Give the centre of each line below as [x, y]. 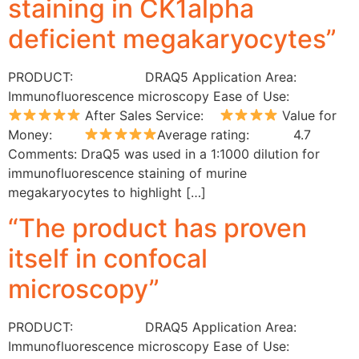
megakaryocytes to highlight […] [107, 192]
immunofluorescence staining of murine [127, 173]
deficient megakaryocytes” [172, 38]
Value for [307, 115]
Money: [46, 134]
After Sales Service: [151, 115]
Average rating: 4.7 [234, 134]
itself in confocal [108, 259]
